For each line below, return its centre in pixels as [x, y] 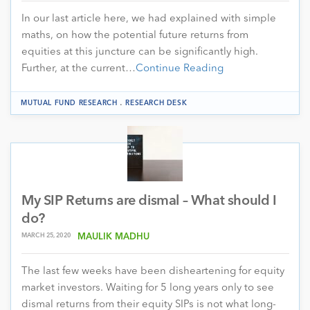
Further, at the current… [79, 69]
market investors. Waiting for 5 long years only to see [148, 288]
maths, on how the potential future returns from [135, 35]
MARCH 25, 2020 [46, 235]
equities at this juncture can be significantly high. [140, 52]
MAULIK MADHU [113, 237]
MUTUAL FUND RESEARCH [69, 103]
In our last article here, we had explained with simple [149, 19]
